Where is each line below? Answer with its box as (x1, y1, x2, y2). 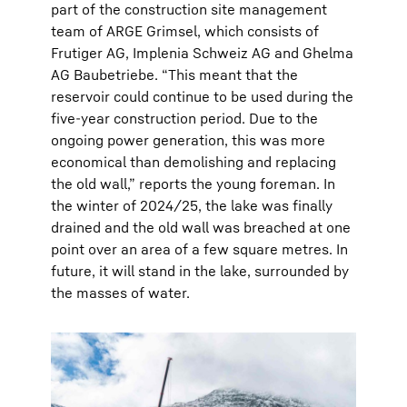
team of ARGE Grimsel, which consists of (51, 22, 319, 40)
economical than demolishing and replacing (51, 153, 336, 171)
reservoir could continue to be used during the (51, 87, 353, 105)
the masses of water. (51, 283, 190, 302)
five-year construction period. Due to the (51, 109, 318, 127)
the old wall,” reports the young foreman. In (51, 174, 335, 193)
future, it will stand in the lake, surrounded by (51, 262, 349, 280)
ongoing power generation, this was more (51, 131, 325, 149)
